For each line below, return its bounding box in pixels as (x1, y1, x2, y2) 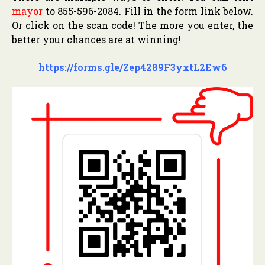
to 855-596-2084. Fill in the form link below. (43, 4, 253, 17)
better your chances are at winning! (12, 33, 181, 46)
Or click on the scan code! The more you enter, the (12, 18, 253, 31)
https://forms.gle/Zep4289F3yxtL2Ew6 (38, 60, 227, 73)
